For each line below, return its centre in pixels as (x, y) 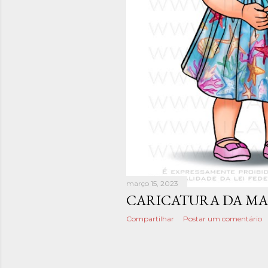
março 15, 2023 (152, 183)
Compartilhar (150, 218)
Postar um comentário (223, 218)
